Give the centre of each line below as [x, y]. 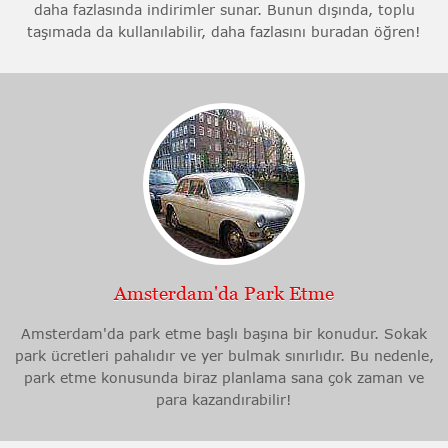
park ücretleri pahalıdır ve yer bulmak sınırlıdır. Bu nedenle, [224, 356]
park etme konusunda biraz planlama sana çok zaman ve [224, 378]
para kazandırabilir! [224, 400]
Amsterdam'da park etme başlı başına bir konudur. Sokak [224, 334]
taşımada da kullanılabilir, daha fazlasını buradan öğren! [224, 32]
